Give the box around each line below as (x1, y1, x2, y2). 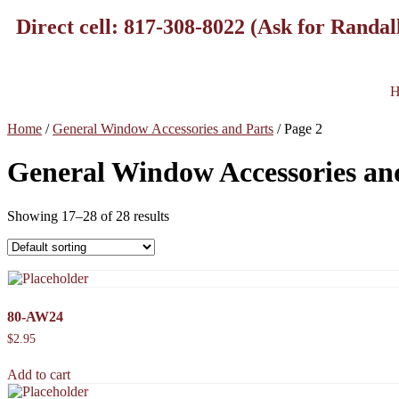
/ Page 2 (273, 121, 322, 136)
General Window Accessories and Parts (53, 121, 273, 136)
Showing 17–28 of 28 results (7, 208, 169, 224)
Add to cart (7, 366, 70, 382)
